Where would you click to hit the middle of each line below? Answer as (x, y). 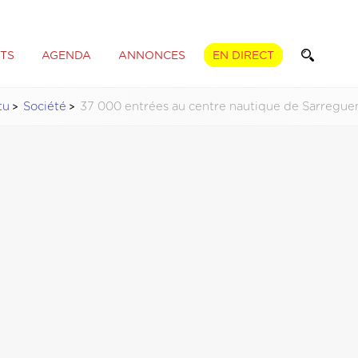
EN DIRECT (243, 56)
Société (45, 106)
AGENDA (66, 56)
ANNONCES (151, 56)
